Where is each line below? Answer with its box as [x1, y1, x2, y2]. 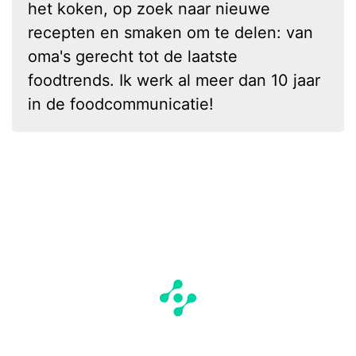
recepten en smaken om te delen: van [28, 22, 313, 42]
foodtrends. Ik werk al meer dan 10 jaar [28, 70, 320, 90]
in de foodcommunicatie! [28, 94, 214, 114]
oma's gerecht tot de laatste [28, 46, 238, 66]
